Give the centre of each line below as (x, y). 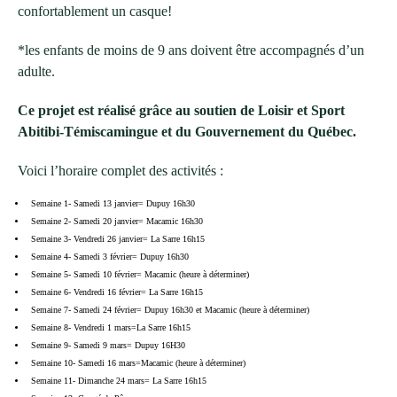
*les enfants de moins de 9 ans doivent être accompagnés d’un (191, 51)
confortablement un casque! (95, 12)
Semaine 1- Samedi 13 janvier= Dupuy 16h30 (113, 204)
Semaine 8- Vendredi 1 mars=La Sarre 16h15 (111, 328)
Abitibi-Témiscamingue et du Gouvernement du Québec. (187, 132)
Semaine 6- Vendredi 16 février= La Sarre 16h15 (117, 292)
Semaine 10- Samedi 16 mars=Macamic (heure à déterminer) (138, 363)
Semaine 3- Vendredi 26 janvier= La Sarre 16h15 (118, 239)
